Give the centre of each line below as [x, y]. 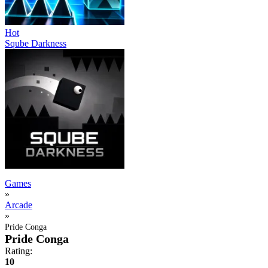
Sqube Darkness [36, 43]
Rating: [19, 251]
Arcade [19, 205]
